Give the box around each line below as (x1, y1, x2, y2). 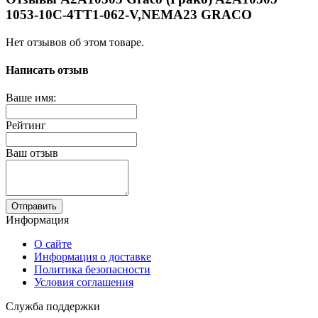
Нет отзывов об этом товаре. (6, 35, 144, 48)
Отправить (11, 201, 57, 212)
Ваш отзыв (6, 147, 58, 160)
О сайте (34, 238, 72, 251)
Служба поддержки (6, 300, 100, 313)
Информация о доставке (34, 251, 151, 263)
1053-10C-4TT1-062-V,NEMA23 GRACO (6, 6, 252, 22)
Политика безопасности (34, 263, 150, 276)
